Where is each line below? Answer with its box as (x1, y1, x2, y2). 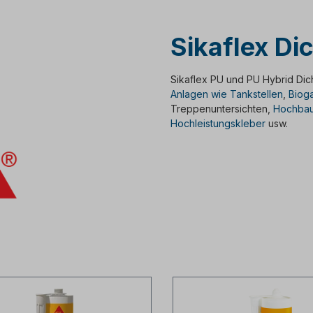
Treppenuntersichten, (170, 103, 273, 115)
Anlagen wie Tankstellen (170, 88, 283, 100)
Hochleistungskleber (170, 117, 265, 129)
